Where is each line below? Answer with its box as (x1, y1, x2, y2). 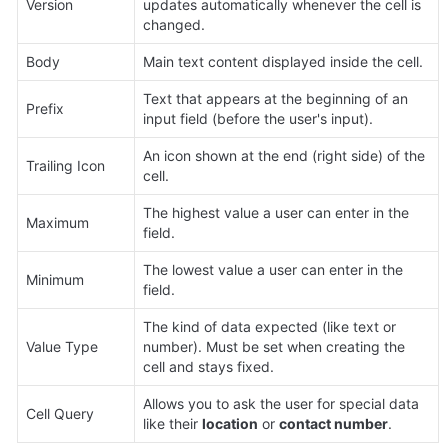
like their (143, 414, 202, 432)
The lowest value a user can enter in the (143, 260, 403, 278)
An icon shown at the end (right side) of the (143, 146, 425, 164)
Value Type (26, 337, 98, 355)
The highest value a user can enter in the (143, 203, 409, 221)
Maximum (26, 213, 89, 231)
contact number (279, 414, 388, 432)
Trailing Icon (26, 156, 105, 174)
